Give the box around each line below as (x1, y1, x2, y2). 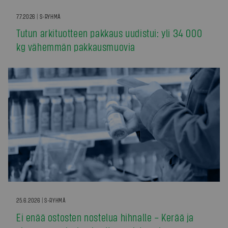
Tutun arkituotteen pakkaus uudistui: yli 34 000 (16, 26, 203, 40)
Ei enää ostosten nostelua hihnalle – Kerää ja (16, 210, 194, 223)
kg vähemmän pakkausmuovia (16, 40, 136, 53)
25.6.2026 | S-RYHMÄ (16, 196, 66, 204)
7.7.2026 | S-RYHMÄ (16, 12, 61, 20)
